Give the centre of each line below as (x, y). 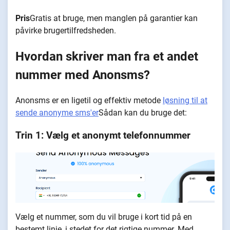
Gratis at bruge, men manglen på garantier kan (114, 18)
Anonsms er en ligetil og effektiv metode (89, 100)
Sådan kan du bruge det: (144, 112)
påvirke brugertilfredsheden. (66, 30)
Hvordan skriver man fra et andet (107, 56)
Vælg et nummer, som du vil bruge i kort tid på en (104, 217)
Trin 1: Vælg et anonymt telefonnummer (103, 136)
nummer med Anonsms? (84, 75)
